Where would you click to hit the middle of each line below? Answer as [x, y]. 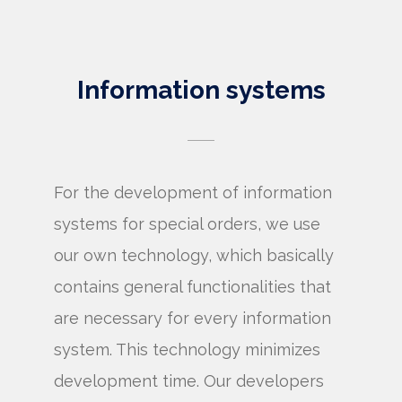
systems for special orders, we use [187, 224]
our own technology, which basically [194, 255]
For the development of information [193, 192]
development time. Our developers [189, 381]
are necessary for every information [192, 318]
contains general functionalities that [192, 287]
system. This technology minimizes [187, 350]
